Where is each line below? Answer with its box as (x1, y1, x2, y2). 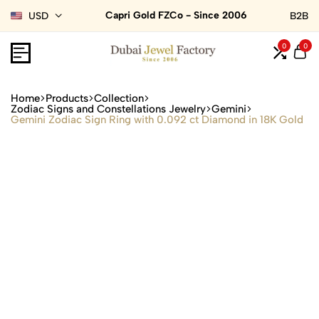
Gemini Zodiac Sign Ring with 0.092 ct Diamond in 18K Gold (11, 113, 303, 126)
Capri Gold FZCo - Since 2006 (105, 9, 247, 21)
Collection (94, 91, 144, 105)
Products (46, 91, 88, 105)
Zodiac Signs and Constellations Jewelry (11, 102, 206, 115)
